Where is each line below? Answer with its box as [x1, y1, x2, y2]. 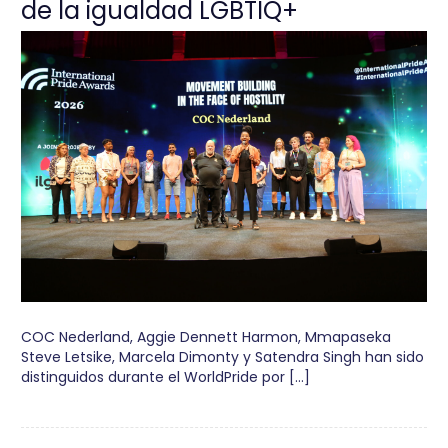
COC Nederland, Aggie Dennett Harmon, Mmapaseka [21, 326, 392, 347]
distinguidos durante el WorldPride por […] [21, 366, 311, 387]
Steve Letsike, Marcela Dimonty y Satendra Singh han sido [21, 346, 425, 367]
